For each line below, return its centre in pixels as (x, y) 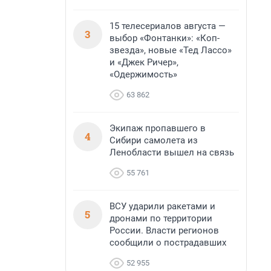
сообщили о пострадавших (168, 243)
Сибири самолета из (154, 140)
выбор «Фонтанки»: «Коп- (165, 38)
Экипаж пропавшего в (158, 128)
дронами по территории (161, 218)
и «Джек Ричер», (144, 62)
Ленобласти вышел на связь (172, 152)
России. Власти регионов (164, 230)
